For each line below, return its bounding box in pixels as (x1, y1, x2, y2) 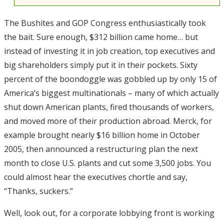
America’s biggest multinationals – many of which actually (4, 87, 219, 99)
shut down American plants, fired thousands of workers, (4, 101, 214, 113)
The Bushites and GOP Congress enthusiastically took (4, 17, 206, 29)
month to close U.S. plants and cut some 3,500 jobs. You (4, 157, 211, 169)
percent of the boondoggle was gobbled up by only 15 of (4, 73, 217, 85)
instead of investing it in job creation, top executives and (4, 45, 215, 57)
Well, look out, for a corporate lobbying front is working (4, 207, 214, 219)
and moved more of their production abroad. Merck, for (4, 115, 212, 127)
